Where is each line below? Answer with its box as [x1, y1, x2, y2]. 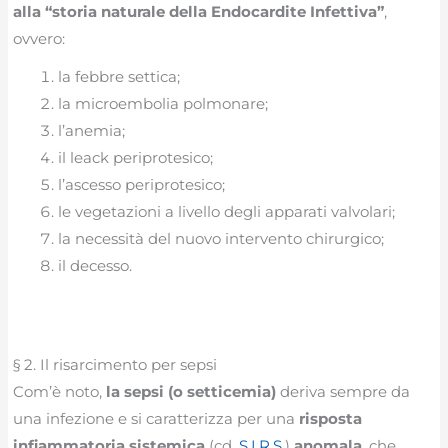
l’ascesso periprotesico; [58, 174, 226, 194]
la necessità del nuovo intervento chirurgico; [58, 228, 385, 248]
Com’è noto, [13, 382, 107, 402]
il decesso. [58, 255, 133, 275]
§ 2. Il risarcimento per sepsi [13, 355, 218, 375]
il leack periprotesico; [58, 147, 214, 167]
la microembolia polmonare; [58, 93, 269, 113]
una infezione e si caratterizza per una [13, 409, 300, 429]
